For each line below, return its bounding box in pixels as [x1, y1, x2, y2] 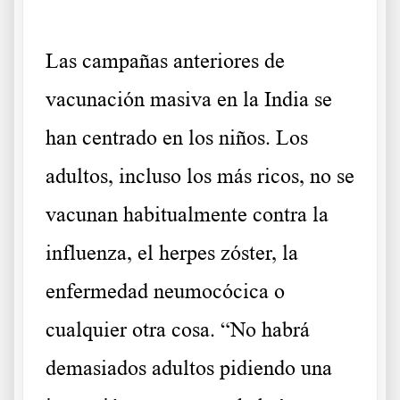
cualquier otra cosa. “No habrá [46, 318, 310, 342]
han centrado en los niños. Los [46, 126, 308, 150]
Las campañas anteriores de [46, 49, 285, 73]
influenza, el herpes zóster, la [46, 241, 298, 265]
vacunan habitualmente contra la [46, 203, 329, 227]
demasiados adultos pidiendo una [46, 356, 332, 380]
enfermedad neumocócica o [46, 279, 285, 304]
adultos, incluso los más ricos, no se [46, 164, 354, 188]
